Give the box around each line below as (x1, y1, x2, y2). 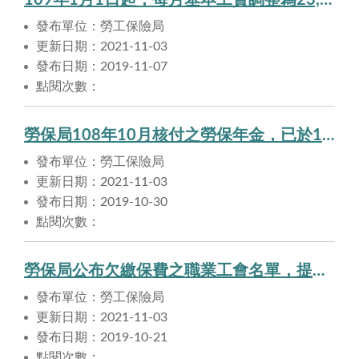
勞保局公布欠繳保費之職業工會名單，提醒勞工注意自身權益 (313, 263, 325, 280)
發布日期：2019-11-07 (36, 60, 167, 74)
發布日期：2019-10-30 (36, 196, 167, 209)
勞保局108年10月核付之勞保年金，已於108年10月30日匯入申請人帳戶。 (322, 127, 334, 144)
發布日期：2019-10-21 (36, 331, 167, 345)
